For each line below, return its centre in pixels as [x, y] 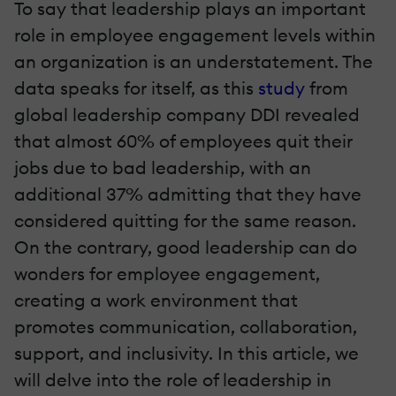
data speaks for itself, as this [136, 88]
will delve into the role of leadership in [173, 380]
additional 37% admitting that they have [188, 194]
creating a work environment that [156, 301]
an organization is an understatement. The [194, 62]
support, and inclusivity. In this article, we [187, 354]
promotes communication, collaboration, [186, 327]
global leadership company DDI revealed [187, 115]
